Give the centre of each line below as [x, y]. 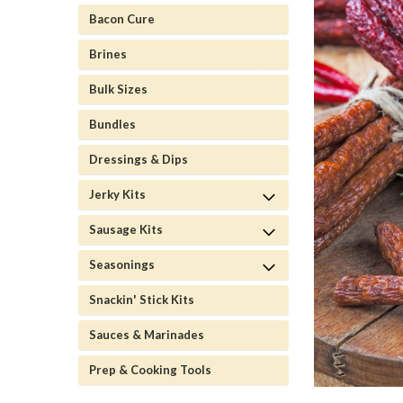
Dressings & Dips [139, 159]
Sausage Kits [126, 229]
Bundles [112, 124]
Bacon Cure [122, 18]
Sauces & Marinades [147, 334]
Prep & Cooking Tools [150, 369]
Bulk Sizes [118, 89]
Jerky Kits [117, 194]
